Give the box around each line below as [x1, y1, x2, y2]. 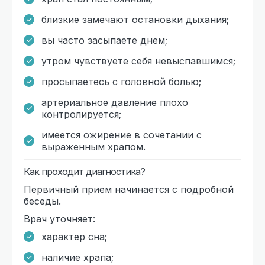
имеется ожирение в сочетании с [41, 128, 202, 141]
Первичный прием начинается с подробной [24, 183, 234, 195]
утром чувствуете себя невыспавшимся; [41, 54, 235, 67]
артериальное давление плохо [41, 96, 188, 108]
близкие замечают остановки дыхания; [41, 13, 229, 25]
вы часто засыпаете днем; [41, 34, 167, 46]
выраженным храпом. [41, 140, 146, 153]
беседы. [24, 195, 61, 207]
